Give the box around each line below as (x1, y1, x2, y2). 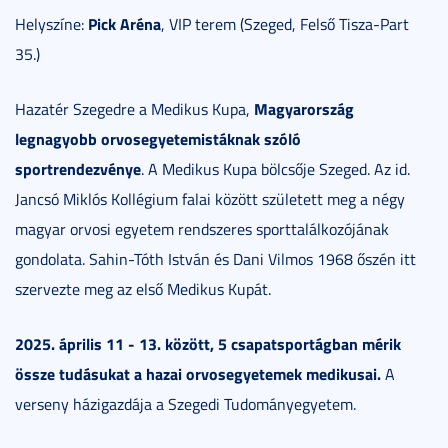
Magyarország (254, 96, 354, 120)
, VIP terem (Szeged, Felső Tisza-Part (161, 12, 409, 35)
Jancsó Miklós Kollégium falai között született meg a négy (15, 187, 405, 210)
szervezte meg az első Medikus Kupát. (15, 277, 271, 300)
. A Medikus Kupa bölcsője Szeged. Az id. (141, 157, 410, 180)
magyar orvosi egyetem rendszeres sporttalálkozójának (15, 217, 389, 240)
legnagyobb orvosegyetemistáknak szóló (15, 126, 301, 150)
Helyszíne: (15, 12, 88, 35)
